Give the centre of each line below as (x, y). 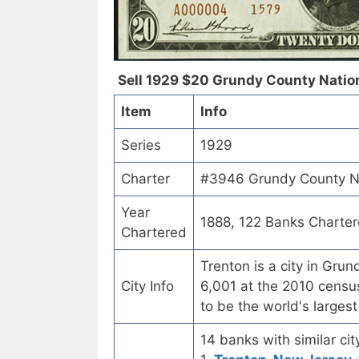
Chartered (154, 233)
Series (141, 145)
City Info (147, 286)
